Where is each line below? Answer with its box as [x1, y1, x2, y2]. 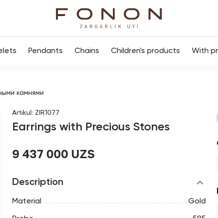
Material [12, 198, 41, 205]
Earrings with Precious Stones [12, 121, 170, 133]
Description [12, 178, 63, 187]
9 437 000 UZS [12, 146, 95, 161]
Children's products [111, 47, 180, 55]
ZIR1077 [35, 109, 59, 116]
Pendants [28, 47, 63, 55]
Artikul [12, 109, 32, 116]
